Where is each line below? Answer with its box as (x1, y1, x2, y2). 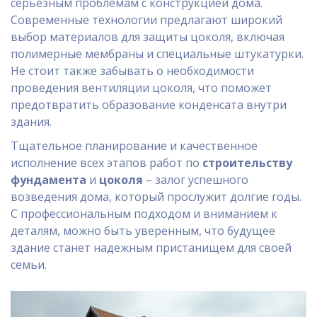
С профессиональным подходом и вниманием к (11, 206, 277, 221)
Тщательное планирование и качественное (11, 138, 258, 154)
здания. (11, 114, 52, 129)
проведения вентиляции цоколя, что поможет (11, 80, 272, 96)
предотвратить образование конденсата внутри (11, 97, 287, 113)
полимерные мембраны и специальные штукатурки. (11, 46, 304, 62)
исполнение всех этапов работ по (11, 155, 202, 171)
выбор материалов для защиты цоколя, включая (11, 29, 284, 45)
